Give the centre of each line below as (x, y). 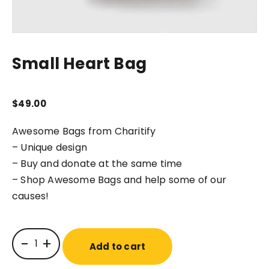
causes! (31, 196)
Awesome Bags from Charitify (84, 131)
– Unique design (50, 147)
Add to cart (118, 246)
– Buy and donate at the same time (97, 164)
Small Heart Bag (79, 64)
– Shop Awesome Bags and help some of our (119, 180)
